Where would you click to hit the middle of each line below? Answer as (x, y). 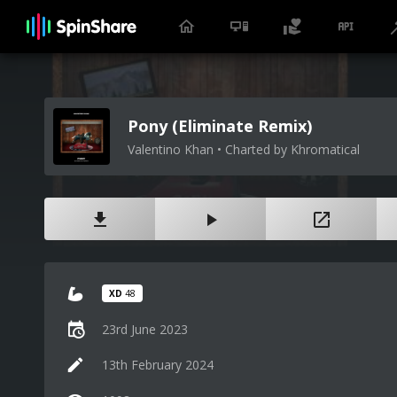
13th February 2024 (158, 364)
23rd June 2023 (145, 329)
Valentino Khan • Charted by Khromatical (244, 149)
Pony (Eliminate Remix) (220, 126)
